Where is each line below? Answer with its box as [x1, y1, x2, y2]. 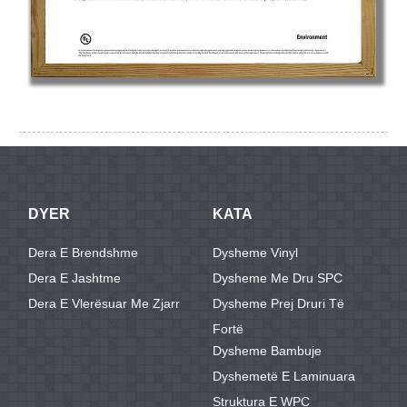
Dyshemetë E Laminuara [213, 369, 355, 384]
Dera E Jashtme [28, 271, 122, 286]
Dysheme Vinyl [213, 245, 298, 261]
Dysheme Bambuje [213, 343, 322, 359]
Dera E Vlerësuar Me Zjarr [28, 296, 181, 312]
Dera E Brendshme [28, 245, 139, 261]
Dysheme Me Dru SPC [213, 271, 342, 286]
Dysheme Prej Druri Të [213, 296, 344, 312]
